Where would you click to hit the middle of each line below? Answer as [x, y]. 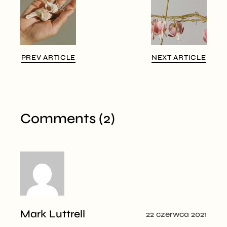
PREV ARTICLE [48, 57]
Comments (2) [68, 118]
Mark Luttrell [53, 214]
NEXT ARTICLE [179, 57]
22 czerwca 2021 [176, 214]
